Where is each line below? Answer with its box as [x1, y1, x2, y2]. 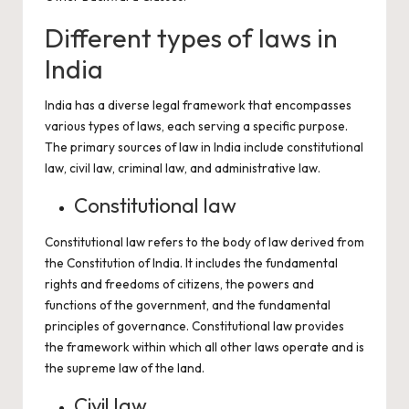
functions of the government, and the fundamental [45, 297, 330, 313]
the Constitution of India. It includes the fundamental [45, 255, 338, 271]
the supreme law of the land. [45, 360, 204, 376]
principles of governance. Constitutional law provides [45, 318, 344, 334]
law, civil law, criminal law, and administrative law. [45, 160, 320, 176]
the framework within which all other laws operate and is [45, 339, 364, 355]
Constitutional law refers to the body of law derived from [45, 234, 364, 250]
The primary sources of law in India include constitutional [45, 139, 363, 155]
